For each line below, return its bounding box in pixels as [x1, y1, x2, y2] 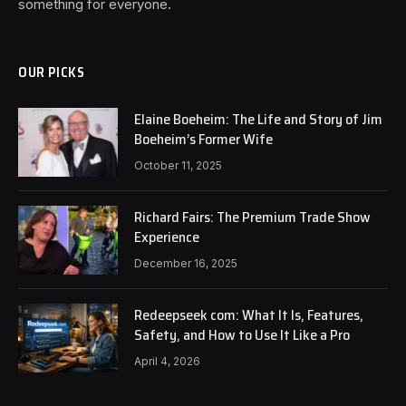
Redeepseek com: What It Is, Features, [134, 303, 363, 326]
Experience [134, 225, 199, 248]
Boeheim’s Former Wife [134, 127, 273, 150]
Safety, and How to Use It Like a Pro [134, 323, 350, 346]
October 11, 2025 [134, 158, 222, 172]
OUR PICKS [18, 61, 85, 83]
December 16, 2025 [134, 256, 237, 270]
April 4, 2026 [134, 353, 200, 368]
